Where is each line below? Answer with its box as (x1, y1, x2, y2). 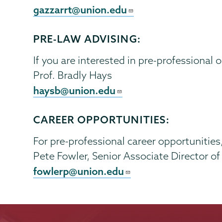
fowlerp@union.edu (33, 165, 124, 178)
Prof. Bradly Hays (33, 69, 112, 82)
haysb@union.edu (33, 84, 116, 97)
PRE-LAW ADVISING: (33, 32, 141, 46)
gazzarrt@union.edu (33, 3, 127, 16)
